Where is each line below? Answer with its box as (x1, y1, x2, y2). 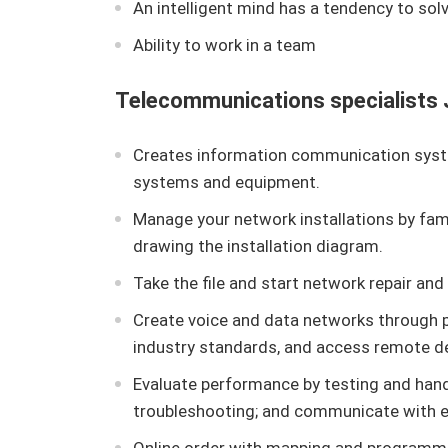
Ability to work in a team (132, 35, 316, 55)
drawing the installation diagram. (132, 236, 383, 256)
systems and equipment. (132, 172, 320, 192)
